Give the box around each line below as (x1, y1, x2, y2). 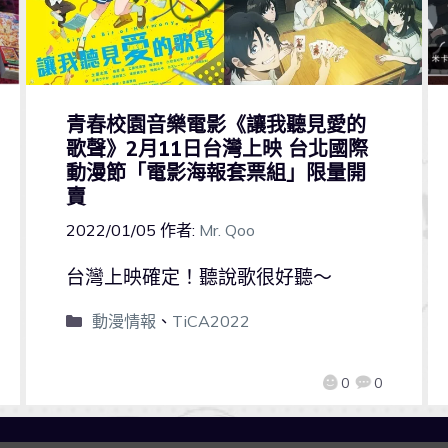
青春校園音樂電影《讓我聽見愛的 (65, 112, 366, 138)
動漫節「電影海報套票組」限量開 (65, 160, 366, 186)
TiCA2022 (171, 310, 250, 331)
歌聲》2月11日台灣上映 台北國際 (65, 136, 368, 162)
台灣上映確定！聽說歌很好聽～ (65, 264, 332, 289)
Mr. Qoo (198, 219, 255, 240)
